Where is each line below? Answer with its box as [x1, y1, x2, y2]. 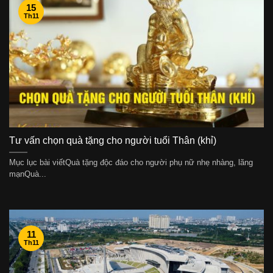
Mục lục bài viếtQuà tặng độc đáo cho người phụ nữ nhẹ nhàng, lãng [9, 158, 253, 168]
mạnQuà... [9, 169, 46, 179]
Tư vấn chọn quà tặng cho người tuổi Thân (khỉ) [9, 135, 216, 146]
